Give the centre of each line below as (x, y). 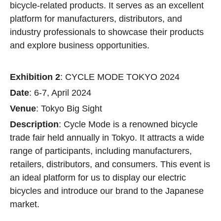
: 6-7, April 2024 (60, 93)
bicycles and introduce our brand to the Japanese (107, 191)
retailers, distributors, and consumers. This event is (110, 164)
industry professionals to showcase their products (107, 32)
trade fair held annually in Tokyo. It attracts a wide (107, 138)
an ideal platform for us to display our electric (98, 178)
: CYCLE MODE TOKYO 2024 (120, 77)
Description (34, 124)
